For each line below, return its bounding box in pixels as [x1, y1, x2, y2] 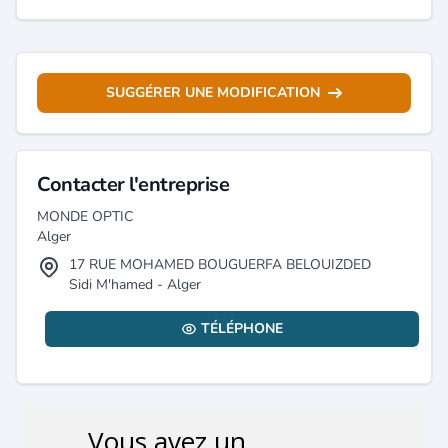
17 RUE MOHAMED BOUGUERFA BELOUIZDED [69, 255, 371, 274]
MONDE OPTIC [37, 207, 133, 226]
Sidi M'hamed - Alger [69, 275, 201, 294]
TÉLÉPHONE [201, 319, 283, 338]
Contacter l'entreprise [37, 171, 229, 198]
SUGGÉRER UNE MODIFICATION [106, 83, 320, 102]
